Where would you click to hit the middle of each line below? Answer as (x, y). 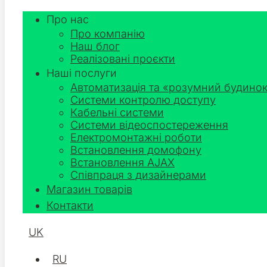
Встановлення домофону (136, 150)
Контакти (70, 205)
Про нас (68, 19)
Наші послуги (82, 73)
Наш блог (95, 46)
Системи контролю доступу (143, 100)
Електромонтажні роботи (136, 137)
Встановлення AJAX (122, 162)
